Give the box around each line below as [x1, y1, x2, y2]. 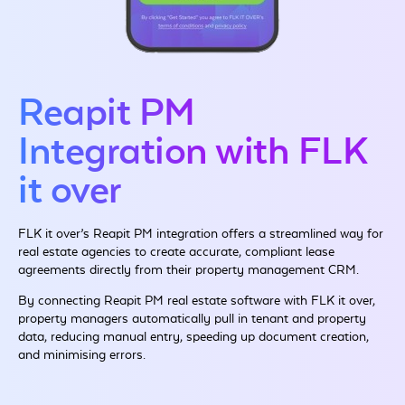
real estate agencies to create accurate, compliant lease [18, 245, 334, 259]
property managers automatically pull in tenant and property [18, 312, 366, 327]
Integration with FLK [18, 130, 368, 174]
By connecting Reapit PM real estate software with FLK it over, [18, 294, 375, 309]
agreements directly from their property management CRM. [18, 263, 363, 278]
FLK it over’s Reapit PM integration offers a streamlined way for [18, 227, 383, 241]
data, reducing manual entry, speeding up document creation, [18, 330, 369, 345]
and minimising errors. [18, 348, 146, 363]
